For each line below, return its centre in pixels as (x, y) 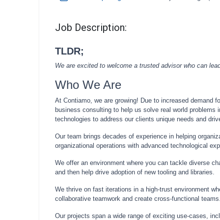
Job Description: (91, 27)
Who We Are (88, 85)
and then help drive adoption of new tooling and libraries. (135, 172)
